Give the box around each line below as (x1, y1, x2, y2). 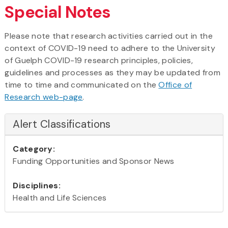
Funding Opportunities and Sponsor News (13, 155, 175, 166)
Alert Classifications (13, 117, 111, 131)
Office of (158, 79, 192, 90)
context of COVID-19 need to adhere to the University (5, 42, 215, 53)
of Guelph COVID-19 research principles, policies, (5, 54, 193, 66)
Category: (13, 143, 55, 154)
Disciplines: (13, 180, 61, 191)
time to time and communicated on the (5, 79, 159, 90)
